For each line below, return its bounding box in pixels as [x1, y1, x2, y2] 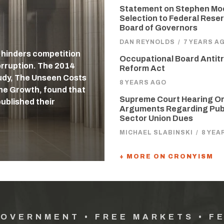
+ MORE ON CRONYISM [119, 153, 213, 160]
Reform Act [119, 64, 165, 72]
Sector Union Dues [119, 114, 193, 122]
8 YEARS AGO [119, 79, 166, 86]
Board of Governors [119, 23, 197, 32]
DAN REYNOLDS [119, 38, 175, 45]
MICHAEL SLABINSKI [119, 129, 193, 136]
